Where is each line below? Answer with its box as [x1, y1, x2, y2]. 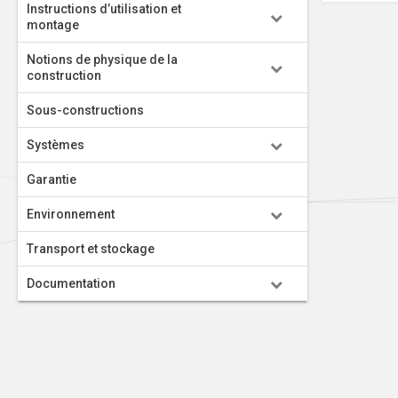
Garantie [27, 172, 76, 187]
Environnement [27, 207, 115, 221]
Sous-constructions [27, 103, 144, 117]
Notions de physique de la [27, 52, 178, 67]
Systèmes [27, 138, 84, 152]
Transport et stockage [27, 242, 155, 256]
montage [27, 18, 79, 32]
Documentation [27, 276, 115, 291]
